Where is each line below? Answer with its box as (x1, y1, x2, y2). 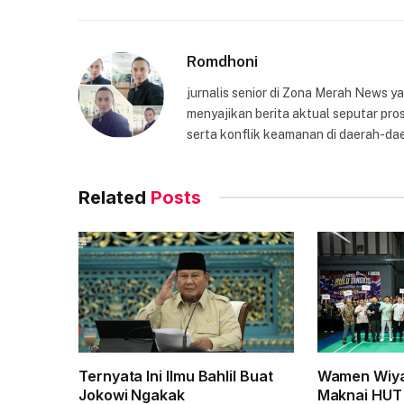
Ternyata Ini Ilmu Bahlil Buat (78, 366, 273, 385)
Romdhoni (187, 51, 258, 70)
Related (78, 186, 151, 208)
